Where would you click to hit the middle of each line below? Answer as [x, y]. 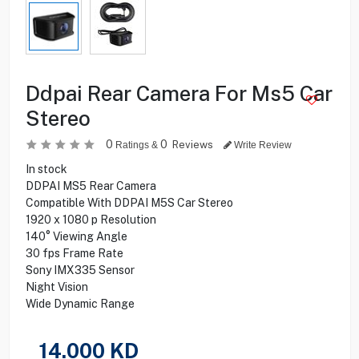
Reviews [194, 144]
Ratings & [136, 145]
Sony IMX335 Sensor [80, 270]
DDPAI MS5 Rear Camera [91, 186]
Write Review [261, 145]
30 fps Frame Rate [74, 253]
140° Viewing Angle [76, 236]
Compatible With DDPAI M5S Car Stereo [129, 202]
